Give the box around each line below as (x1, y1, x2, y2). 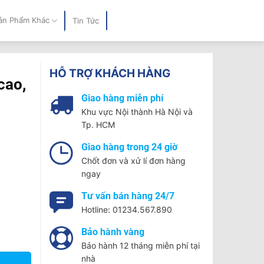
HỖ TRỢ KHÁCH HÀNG (49, 67, 170, 80)
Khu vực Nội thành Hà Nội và (81, 107, 193, 117)
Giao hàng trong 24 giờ (81, 141, 177, 153)
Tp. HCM (81, 120, 115, 130)
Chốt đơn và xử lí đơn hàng (81, 156, 186, 166)
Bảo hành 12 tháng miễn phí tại (81, 240, 200, 250)
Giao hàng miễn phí (81, 93, 163, 104)
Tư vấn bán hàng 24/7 (81, 190, 174, 202)
